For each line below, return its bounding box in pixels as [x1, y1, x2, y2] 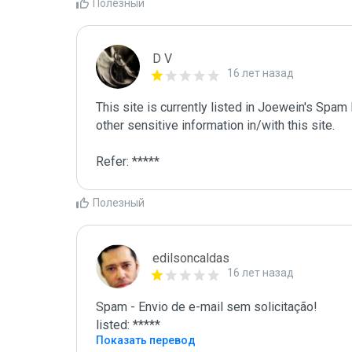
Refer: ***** [96, 154, 159, 169]
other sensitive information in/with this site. [96, 118, 338, 133]
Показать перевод [96, 334, 196, 346]
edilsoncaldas [152, 251, 229, 266]
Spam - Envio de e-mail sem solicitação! [96, 299, 321, 314]
